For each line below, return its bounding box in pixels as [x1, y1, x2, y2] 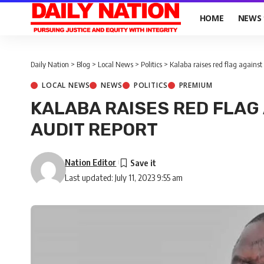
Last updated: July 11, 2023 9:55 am [65, 172, 183, 183]
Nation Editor [65, 157, 117, 167]
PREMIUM [179, 80, 213, 90]
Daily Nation [31, 60, 69, 69]
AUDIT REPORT [31, 119, 158, 140]
